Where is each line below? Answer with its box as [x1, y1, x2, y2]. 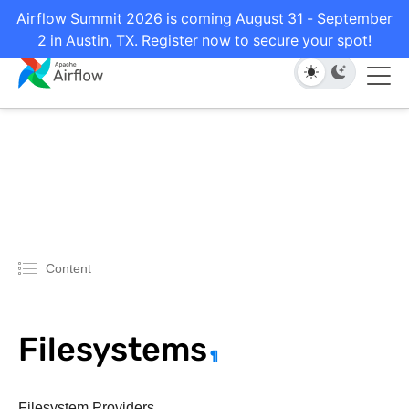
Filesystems [18, 330, 207, 369]
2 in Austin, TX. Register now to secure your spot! [37, 30, 372, 50]
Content [46, 260, 91, 276]
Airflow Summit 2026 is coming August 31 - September [16, 8, 393, 28]
